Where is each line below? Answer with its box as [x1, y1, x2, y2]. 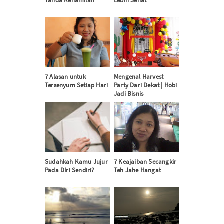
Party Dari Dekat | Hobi [114, 81, 177, 90]
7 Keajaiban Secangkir [114, 157, 177, 166]
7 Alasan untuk [44, 72, 86, 81]
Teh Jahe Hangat [114, 166, 161, 175]
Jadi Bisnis [114, 89, 144, 98]
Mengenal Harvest [114, 72, 164, 81]
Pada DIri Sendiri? [44, 166, 95, 175]
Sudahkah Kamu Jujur [44, 157, 108, 166]
